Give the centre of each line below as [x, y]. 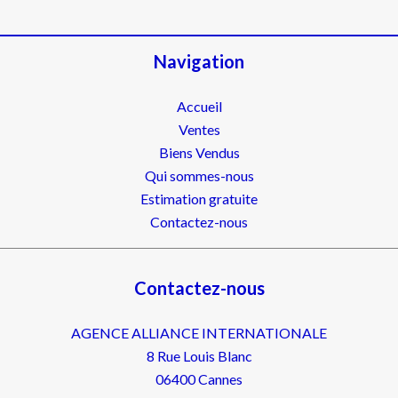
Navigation [199, 61]
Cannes [219, 379]
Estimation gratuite [199, 199]
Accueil [199, 106]
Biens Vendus [199, 152]
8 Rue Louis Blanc [199, 356]
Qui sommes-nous [199, 175]
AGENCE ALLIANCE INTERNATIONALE [199, 333]
